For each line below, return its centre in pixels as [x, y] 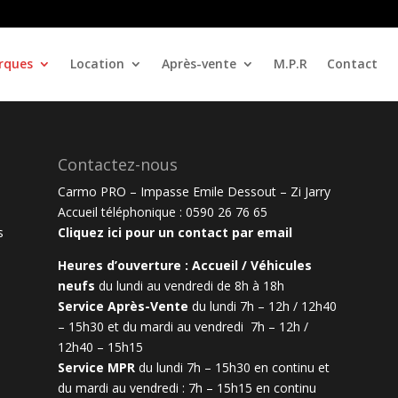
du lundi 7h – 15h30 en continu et [234, 367]
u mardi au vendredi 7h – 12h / [219, 326]
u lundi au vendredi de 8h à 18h [195, 285]
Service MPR [98, 367]
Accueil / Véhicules [251, 265]
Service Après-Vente [123, 306]
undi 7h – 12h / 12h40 [274, 306]
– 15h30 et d [93, 326]
